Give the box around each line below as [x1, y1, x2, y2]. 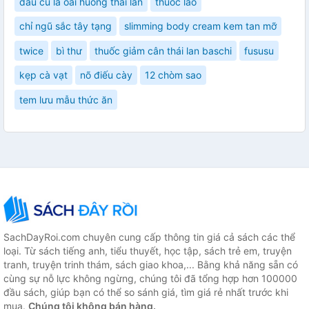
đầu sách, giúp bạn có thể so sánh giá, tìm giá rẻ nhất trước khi [3, 286, 288, 298]
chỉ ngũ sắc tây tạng [19, 20, 112, 32]
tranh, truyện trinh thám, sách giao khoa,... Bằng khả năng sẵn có [3, 258, 298, 270]
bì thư [56, 44, 82, 57]
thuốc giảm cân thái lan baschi [94, 44, 232, 57]
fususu [244, 44, 274, 57]
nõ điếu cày [80, 69, 132, 81]
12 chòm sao [145, 69, 201, 81]
